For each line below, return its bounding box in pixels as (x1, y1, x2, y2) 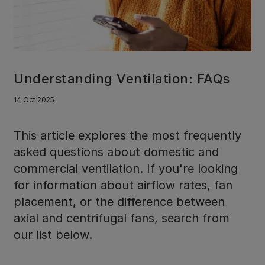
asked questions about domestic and (14, 145, 219, 159)
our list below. (14, 228, 92, 242)
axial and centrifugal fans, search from (14, 211, 230, 225)
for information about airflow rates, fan (14, 178, 232, 192)
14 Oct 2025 (14, 95, 54, 104)
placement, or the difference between (14, 195, 225, 209)
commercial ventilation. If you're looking (14, 161, 238, 176)
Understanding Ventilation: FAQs (14, 71, 230, 86)
